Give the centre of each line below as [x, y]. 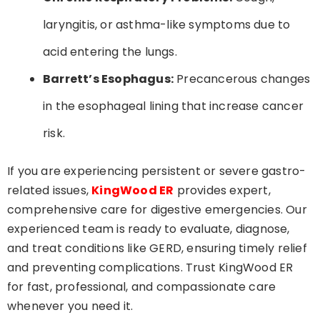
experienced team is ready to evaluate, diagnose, [149, 229]
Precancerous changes [242, 79]
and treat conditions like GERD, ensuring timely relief [157, 249]
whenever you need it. [70, 306]
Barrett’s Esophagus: [108, 79]
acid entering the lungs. [110, 52]
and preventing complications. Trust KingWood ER [150, 268]
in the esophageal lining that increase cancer [173, 106]
